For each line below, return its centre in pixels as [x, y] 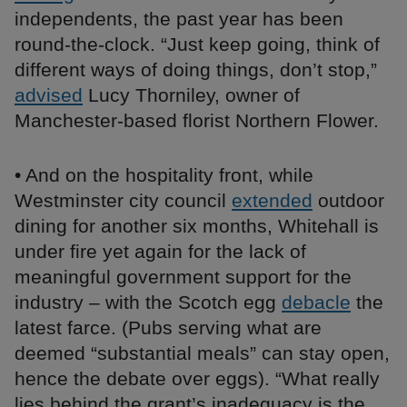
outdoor [348, 201]
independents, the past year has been [179, 19]
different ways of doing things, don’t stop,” [196, 70]
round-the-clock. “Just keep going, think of [197, 45]
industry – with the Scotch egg [148, 303]
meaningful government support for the [183, 277]
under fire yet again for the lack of [160, 252]
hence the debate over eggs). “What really [197, 379]
